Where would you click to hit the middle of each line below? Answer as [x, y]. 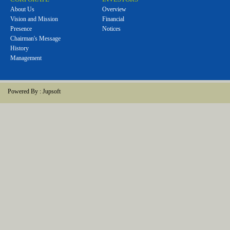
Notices [111, 29]
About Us [22, 9]
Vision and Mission [34, 19]
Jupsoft [52, 91]
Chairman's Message [35, 39]
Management [26, 58]
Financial [113, 19]
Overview [114, 9]
